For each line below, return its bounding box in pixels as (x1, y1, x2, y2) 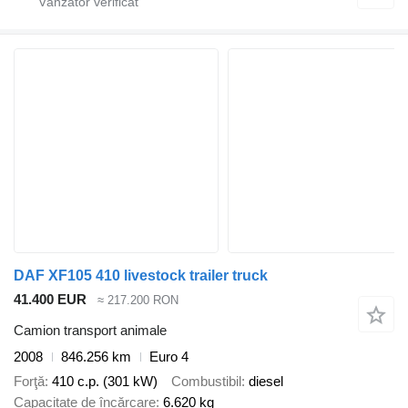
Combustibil (171, 372, 241, 389)
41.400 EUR (14, 291, 87, 307)
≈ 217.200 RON (97, 292, 178, 307)
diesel (249, 372, 283, 389)
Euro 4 (149, 349, 189, 365)
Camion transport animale (14, 322, 167, 339)
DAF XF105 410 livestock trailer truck (14, 267, 268, 283)
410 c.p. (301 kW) (52, 372, 158, 389)
